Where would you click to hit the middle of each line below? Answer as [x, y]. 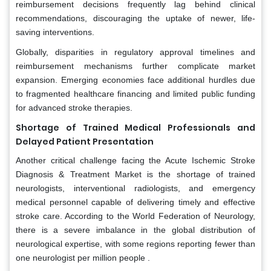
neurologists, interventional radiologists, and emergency [135, 188]
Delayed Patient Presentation [85, 142]
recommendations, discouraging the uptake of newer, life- [135, 18]
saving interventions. [55, 32]
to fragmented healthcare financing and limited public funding [135, 94]
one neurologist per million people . [83, 258]
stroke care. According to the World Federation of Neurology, [135, 216]
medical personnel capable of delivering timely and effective [135, 202]
